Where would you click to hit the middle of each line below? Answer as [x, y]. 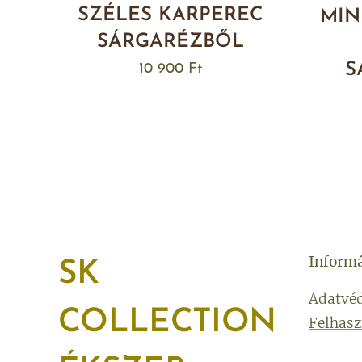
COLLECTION [167, 323]
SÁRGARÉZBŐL [170, 42]
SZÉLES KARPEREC [170, 16]
